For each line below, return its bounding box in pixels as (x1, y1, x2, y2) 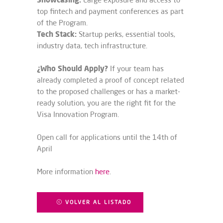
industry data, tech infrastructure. (37, 41, 147, 50)
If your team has (108, 64, 164, 73)
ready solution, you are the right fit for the (37, 98, 176, 108)
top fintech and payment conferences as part (37, 6, 184, 16)
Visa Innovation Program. (37, 110, 119, 119)
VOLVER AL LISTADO (63, 199, 131, 206)
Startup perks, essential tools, (77, 29, 175, 39)
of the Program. (37, 18, 88, 27)
